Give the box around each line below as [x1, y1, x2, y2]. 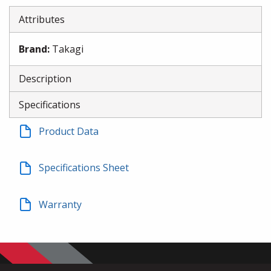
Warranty [39, 197, 82, 211]
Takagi [52, 42, 83, 56]
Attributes [19, 13, 65, 26]
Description [19, 72, 71, 85]
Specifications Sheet [39, 161, 129, 175]
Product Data [39, 125, 99, 138]
